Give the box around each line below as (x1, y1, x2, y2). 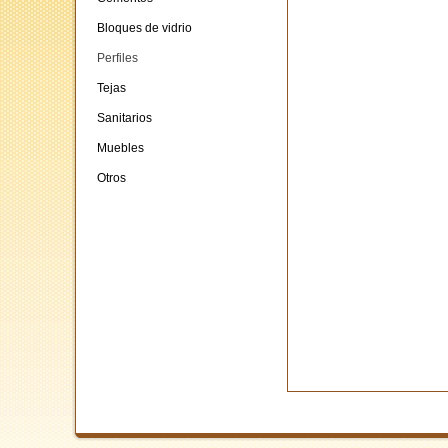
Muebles (97, 141, 144, 155)
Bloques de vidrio (97, 21, 192, 35)
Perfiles (97, 51, 138, 65)
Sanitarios (97, 111, 152, 125)
